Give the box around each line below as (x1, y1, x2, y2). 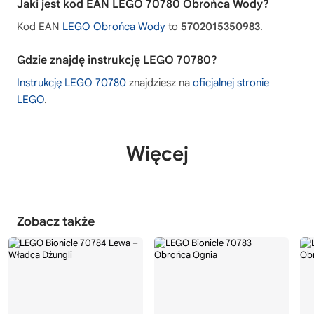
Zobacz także (17, 214, 95, 230)
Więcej (125, 142, 189, 167)
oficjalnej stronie (193, 76, 269, 90)
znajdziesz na (126, 76, 193, 90)
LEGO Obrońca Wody (62, 20, 165, 34)
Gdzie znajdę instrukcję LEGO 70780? (17, 53, 217, 68)
